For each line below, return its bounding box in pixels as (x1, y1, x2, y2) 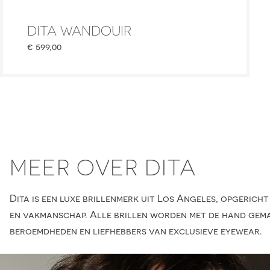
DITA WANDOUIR (27, 23, 131, 39)
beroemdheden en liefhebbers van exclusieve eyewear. (10, 225, 262, 237)
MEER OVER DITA (10, 155, 196, 181)
